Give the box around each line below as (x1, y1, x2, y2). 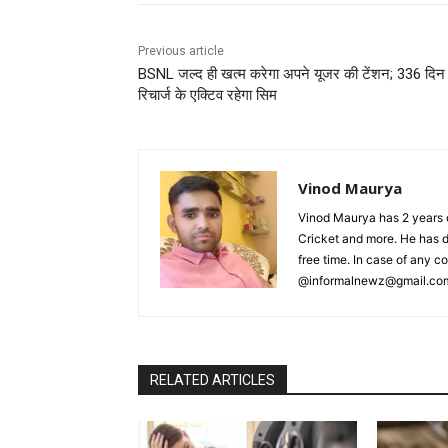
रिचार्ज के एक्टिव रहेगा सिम (138, 86, 277, 105)
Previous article (138, 44, 224, 59)
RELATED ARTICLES (150, 372, 275, 389)
